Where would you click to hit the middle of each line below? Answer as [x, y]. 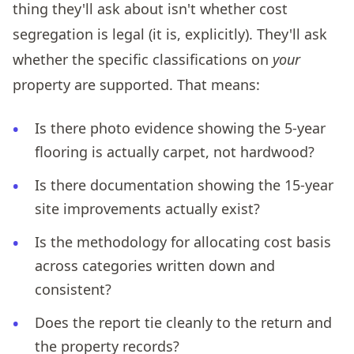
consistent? [73, 290]
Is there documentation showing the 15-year [184, 185]
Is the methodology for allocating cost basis [183, 242]
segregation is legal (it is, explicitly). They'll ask [170, 34]
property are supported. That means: [136, 85]
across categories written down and [155, 266]
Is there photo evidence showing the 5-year [180, 128]
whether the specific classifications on [143, 60]
